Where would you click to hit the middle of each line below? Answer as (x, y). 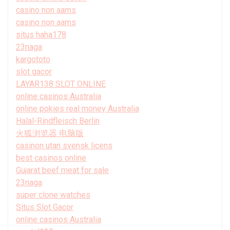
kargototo (33, 59)
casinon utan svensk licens (64, 145)
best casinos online (51, 158)
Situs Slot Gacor (45, 207)
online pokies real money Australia (78, 108)
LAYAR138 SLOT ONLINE (61, 84)
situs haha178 (41, 34)
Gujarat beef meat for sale (62, 170)
